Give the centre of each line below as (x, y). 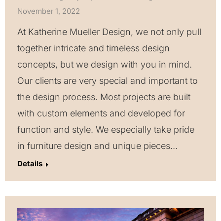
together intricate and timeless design (93, 48)
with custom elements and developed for (101, 113)
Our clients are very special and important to (108, 80)
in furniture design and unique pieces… (97, 146)
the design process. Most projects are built (104, 97)
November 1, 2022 (49, 11)
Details (30, 163)
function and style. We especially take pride (106, 129)
